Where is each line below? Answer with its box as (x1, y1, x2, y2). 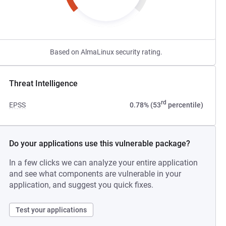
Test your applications (16, 206, 87, 214)
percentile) (166, 101, 203, 109)
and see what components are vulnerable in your (9, 169, 182, 179)
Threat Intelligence (9, 79, 78, 88)
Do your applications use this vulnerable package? (9, 139, 191, 148)
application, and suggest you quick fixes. (9, 180, 154, 190)
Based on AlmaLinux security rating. (50, 48, 163, 56)
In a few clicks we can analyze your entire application (9, 158, 198, 167)
